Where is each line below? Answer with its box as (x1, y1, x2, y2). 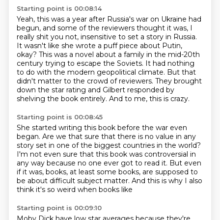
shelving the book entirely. (16, 94, 109, 103)
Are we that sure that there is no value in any (42, 132, 196, 141)
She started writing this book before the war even (16, 123, 187, 132)
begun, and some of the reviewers (16, 24, 137, 32)
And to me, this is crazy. (109, 94, 190, 103)
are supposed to (142, 167, 198, 176)
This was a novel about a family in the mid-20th (38, 50, 200, 59)
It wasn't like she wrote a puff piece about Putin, (16, 41, 182, 50)
